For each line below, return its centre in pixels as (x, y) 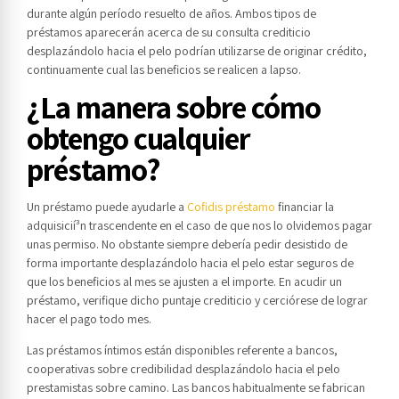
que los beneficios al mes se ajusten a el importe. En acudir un (184, 282)
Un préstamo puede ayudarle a (107, 207)
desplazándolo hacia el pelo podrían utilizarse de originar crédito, (197, 51)
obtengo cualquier (138, 138)
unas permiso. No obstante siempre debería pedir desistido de (187, 244)
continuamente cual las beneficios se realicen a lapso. (164, 70)
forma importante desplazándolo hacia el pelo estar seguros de (190, 263)
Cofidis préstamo (231, 207)
